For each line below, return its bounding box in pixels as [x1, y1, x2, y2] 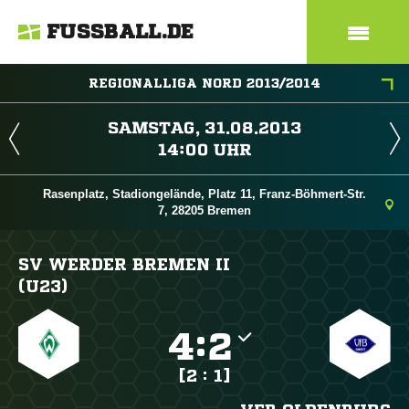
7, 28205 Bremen [158, 204, 251, 217]
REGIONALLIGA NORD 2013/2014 [89, 77, 320, 89]
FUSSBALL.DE [47, 22, 194, 42]
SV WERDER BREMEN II [18, 256, 230, 272]
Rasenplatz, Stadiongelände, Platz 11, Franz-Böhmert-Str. [43, 187, 366, 201]
